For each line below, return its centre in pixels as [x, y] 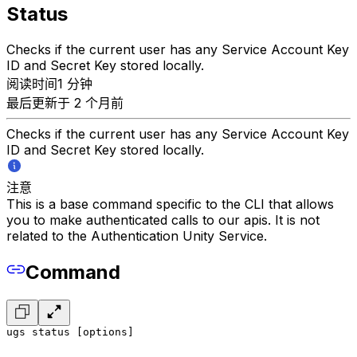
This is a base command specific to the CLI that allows [170, 204]
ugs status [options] [70, 332]
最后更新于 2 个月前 [65, 103]
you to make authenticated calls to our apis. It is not [163, 220]
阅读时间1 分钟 [49, 84]
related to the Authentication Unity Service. [137, 236]
